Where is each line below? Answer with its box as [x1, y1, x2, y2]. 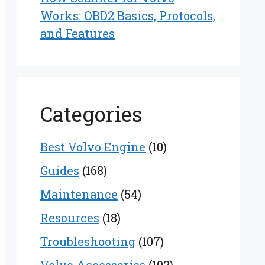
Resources [40, 210, 99, 226]
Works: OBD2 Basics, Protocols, [40, 8, 215, 24]
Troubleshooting [40, 234, 135, 250]
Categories [40, 100, 143, 128]
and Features [40, 25, 115, 41]
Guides [40, 163, 79, 179]
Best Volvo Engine [40, 139, 146, 155]
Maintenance [40, 186, 118, 202]
